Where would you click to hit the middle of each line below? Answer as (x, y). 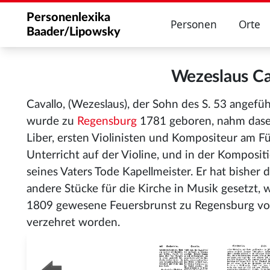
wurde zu (52, 121)
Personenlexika (68, 17)
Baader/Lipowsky (74, 32)
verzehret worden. (73, 223)
